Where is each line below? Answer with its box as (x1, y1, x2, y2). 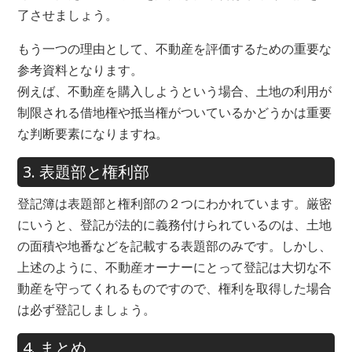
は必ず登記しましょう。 (16, 300, 156, 318)
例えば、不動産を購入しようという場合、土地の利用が (16, 82, 332, 100)
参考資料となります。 (16, 60, 143, 79)
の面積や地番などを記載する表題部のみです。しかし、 (16, 236, 332, 255)
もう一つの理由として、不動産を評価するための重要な (16, 39, 332, 57)
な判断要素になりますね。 (16, 124, 168, 142)
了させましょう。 (16, 5, 118, 24)
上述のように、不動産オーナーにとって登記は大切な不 (16, 258, 332, 276)
